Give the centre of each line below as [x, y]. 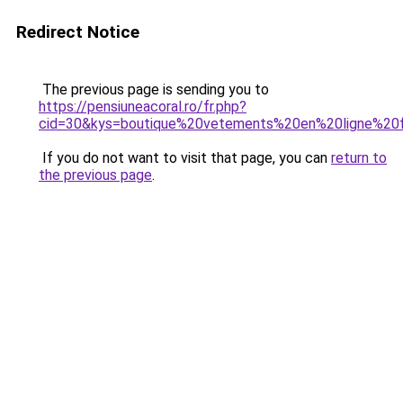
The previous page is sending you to [154, 90]
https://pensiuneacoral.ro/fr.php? [143, 107]
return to [359, 158]
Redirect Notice [78, 32]
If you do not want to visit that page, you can [185, 158]
